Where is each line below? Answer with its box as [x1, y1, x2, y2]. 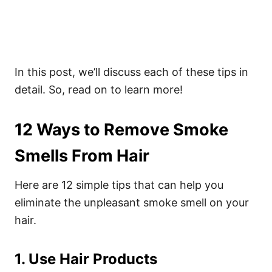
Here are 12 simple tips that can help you [15, 178, 223, 191]
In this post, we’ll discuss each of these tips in [15, 66, 248, 78]
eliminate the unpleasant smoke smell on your [15, 196, 249, 209]
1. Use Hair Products [15, 250, 157, 268]
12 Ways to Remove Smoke [15, 120, 228, 140]
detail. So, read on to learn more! [15, 83, 183, 96]
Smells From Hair [15, 146, 149, 166]
